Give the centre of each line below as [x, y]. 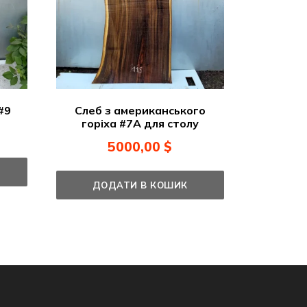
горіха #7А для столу [140, 124]
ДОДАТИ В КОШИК [140, 185]
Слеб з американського [140, 111]
